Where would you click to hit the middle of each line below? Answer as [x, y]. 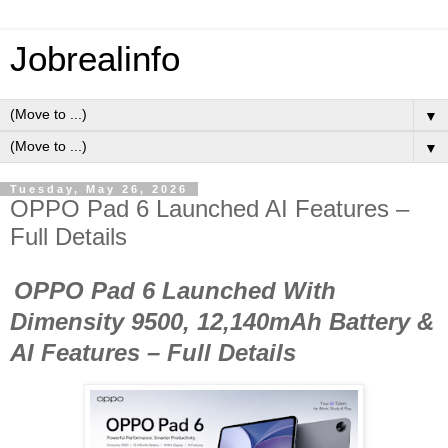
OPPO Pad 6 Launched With [175, 290]
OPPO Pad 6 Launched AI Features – [209, 208]
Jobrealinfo [95, 59]
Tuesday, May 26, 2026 [99, 189]
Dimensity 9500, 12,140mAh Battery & [222, 321]
